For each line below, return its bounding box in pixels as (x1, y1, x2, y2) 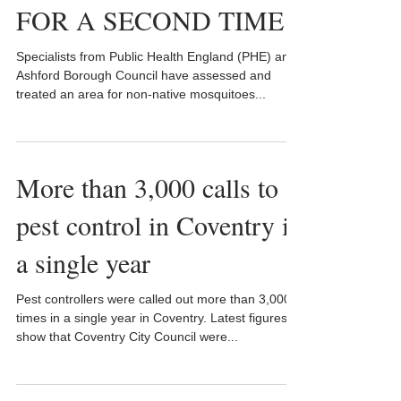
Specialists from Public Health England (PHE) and (16, 49, 296, 64)
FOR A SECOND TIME (16, 2, 284, 38)
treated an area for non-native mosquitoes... (16, 87, 266, 101)
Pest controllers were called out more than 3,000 (16, 292, 291, 306)
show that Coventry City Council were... (16, 329, 238, 344)
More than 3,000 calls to (16, 169, 278, 205)
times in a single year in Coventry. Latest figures (16, 311, 287, 325)
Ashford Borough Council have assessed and (16, 68, 271, 82)
